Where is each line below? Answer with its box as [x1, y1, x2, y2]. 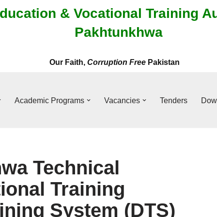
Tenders [159, 96, 187, 105]
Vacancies [104, 96, 140, 105]
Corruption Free [87, 58, 146, 66]
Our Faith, [49, 58, 87, 66]
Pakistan [146, 58, 180, 66]
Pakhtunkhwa [74, 25, 163, 40]
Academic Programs [14, 96, 84, 105]
